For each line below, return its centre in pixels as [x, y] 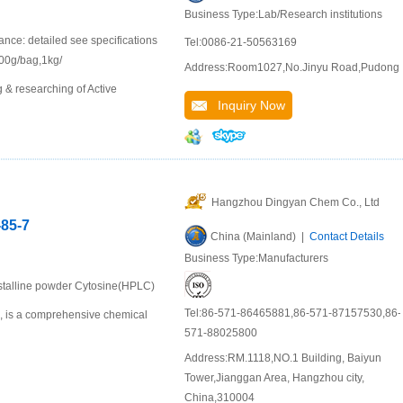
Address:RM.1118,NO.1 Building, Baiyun [283, 358]
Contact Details [347, 237]
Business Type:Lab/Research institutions [283, 15]
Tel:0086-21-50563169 [241, 43]
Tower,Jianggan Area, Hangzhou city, [274, 378]
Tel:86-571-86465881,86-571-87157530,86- [293, 313]
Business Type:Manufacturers [256, 259]
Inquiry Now [246, 106]
